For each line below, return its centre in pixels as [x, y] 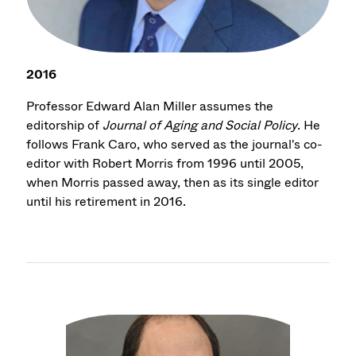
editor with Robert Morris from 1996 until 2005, [165, 163]
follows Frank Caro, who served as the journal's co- [175, 144]
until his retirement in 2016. [106, 201]
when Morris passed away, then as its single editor [173, 182]
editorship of [65, 125]
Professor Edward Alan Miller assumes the [150, 106]
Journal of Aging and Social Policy [200, 125]
